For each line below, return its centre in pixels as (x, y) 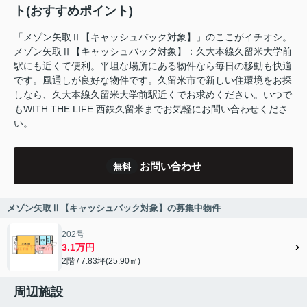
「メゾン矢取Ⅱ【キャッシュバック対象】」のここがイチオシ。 (153, 37)
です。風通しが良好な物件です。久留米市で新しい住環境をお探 (153, 81)
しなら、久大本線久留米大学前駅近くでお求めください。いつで (153, 95)
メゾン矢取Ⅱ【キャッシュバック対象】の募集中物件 (114, 208)
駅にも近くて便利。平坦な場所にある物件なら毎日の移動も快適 (153, 66)
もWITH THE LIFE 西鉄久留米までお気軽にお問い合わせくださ (151, 109)
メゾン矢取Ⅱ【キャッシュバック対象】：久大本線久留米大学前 (153, 52)
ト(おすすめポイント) (73, 11)
